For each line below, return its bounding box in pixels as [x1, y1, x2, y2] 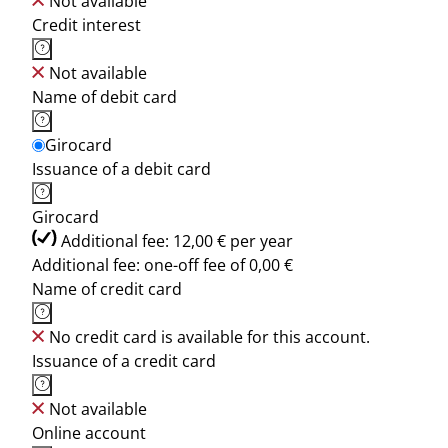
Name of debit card [32, 86, 177, 108]
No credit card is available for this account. [49, 326, 370, 348]
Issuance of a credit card [32, 350, 216, 372]
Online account [32, 422, 146, 444]
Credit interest [32, 14, 141, 36]
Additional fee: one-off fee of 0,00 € [32, 254, 293, 276]
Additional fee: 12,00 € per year [61, 230, 293, 252]
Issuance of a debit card [32, 158, 211, 180]
